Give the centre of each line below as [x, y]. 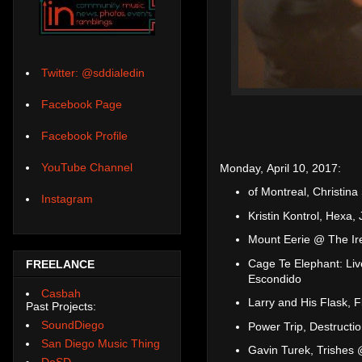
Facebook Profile [84, 136]
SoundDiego [73, 324]
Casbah [61, 293]
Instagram [67, 199]
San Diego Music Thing [101, 343]
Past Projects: [61, 306]
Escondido [275, 278]
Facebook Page [82, 105]
